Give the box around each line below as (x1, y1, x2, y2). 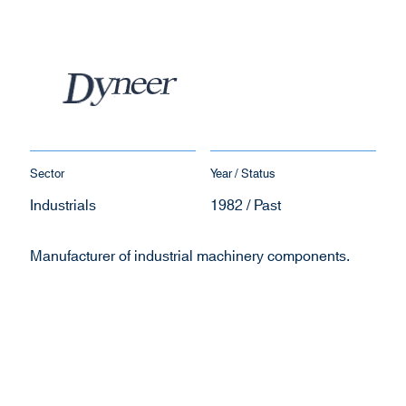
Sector (30, 163, 65, 186)
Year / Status (210, 163, 276, 186)
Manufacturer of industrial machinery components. (30, 242, 351, 270)
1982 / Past (210, 191, 282, 219)
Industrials (30, 191, 97, 219)
